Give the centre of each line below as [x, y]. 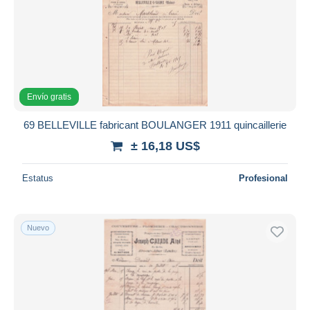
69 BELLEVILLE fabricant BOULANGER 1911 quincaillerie [155, 125]
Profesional [263, 178]
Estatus [38, 178]
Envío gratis [49, 97]
